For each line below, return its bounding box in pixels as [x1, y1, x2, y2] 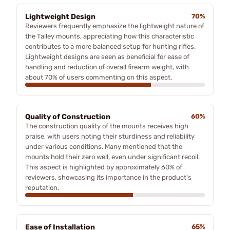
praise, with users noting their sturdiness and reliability [25, 132, 195, 140]
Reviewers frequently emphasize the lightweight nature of [25, 22, 204, 30]
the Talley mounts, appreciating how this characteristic [25, 32, 194, 40]
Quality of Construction [25, 112, 110, 121]
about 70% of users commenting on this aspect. [25, 73, 172, 81]
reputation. [25, 183, 59, 191]
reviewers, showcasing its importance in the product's [25, 173, 191, 181]
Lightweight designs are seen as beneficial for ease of [25, 52, 189, 61]
